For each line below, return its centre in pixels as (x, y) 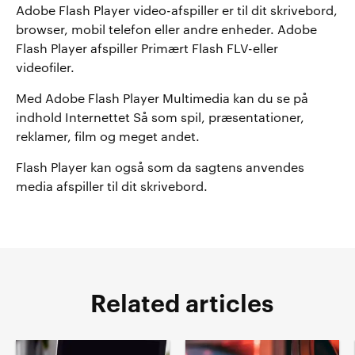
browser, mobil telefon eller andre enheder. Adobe (166, 30)
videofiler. (45, 68)
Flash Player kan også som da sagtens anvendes (160, 168)
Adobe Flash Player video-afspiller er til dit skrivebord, (177, 11)
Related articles (181, 304)
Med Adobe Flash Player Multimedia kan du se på (162, 99)
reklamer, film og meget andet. (108, 137)
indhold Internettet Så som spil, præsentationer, (160, 118)
